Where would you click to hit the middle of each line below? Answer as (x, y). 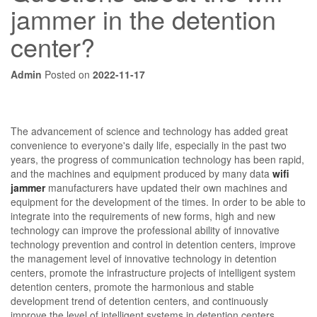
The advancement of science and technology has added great (149, 131)
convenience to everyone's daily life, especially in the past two (149, 145)
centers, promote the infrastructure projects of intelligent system (153, 272)
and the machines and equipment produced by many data (142, 173)
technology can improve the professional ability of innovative (145, 230)
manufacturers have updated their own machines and (166, 188)
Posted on (67, 74)
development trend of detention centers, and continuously (139, 301)
